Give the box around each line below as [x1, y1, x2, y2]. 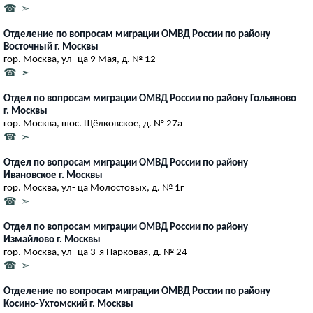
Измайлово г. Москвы [3, 234, 101, 245]
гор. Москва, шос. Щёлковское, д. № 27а [3, 118, 182, 129]
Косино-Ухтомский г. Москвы [3, 298, 133, 310]
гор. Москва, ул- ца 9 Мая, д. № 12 [3, 54, 156, 65]
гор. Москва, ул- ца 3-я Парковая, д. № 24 [3, 247, 187, 258]
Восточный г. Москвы [3, 41, 99, 52]
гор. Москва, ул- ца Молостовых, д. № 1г [3, 182, 184, 194]
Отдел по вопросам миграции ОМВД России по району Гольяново [3, 93, 296, 104]
